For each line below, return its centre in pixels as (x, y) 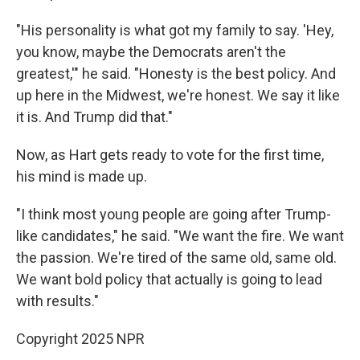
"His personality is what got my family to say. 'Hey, (175, 30)
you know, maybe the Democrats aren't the (151, 52)
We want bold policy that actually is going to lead (169, 279)
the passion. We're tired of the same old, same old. (176, 258)
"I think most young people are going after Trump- (174, 214)
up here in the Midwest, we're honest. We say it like (178, 95)
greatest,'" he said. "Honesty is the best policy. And (176, 74)
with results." (57, 301)
